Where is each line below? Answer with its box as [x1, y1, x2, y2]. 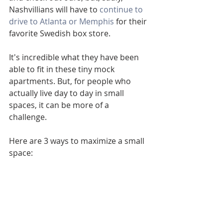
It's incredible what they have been [9, 52, 141, 63]
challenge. [9, 111, 49, 122]
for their [114, 16, 149, 27]
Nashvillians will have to [9, 4, 100, 15]
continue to [100, 4, 145, 15]
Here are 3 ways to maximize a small [9, 135, 146, 146]
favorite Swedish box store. [9, 28, 112, 39]
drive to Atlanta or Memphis [9, 16, 114, 27]
